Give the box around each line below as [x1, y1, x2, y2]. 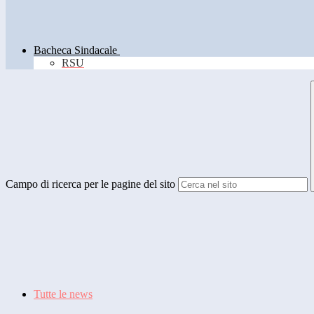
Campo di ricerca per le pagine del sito [6, 178, 175, 191]
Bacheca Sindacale [34, 44, 117, 57]
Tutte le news [34, 288, 93, 301]
